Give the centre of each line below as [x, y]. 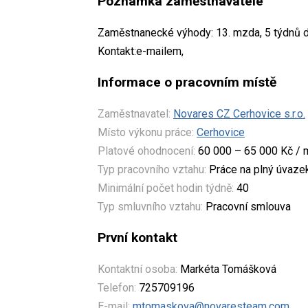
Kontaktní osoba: [137, 269]
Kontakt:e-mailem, [141, 51]
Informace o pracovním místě [187, 82]
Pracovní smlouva [247, 206]
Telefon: [117, 287]
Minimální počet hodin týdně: [166, 188]
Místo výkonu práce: [146, 132]
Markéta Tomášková [227, 269]
